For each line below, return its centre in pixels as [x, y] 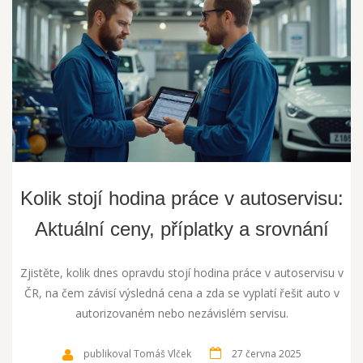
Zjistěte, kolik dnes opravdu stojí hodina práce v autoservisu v [181, 273]
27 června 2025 [266, 354]
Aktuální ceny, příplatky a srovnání [181, 229]
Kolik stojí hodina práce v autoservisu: [181, 199]
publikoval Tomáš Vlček [137, 354]
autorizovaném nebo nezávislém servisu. [181, 314]
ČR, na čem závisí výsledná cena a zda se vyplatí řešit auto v [181, 293]
